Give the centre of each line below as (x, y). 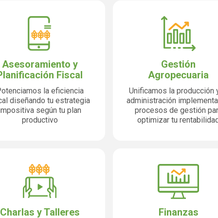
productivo (40, 120)
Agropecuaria (178, 75)
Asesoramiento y (40, 64)
